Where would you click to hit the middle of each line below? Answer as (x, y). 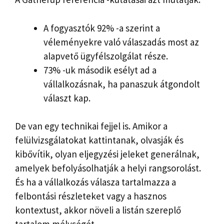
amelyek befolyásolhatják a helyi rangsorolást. (108, 168)
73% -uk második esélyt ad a (100, 70)
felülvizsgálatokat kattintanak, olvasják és (99, 140)
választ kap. (67, 98)
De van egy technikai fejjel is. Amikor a (91, 126)
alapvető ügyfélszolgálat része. (106, 56)
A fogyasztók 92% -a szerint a (102, 28)
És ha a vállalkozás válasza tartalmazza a (95, 182)
